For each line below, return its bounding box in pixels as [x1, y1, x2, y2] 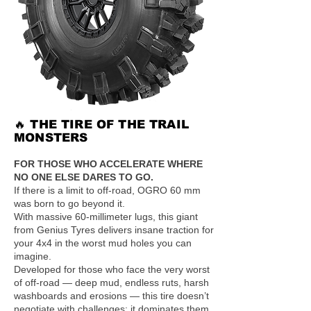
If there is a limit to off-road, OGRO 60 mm [14, 185, 201, 196]
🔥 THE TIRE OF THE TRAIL [14, 118, 189, 131]
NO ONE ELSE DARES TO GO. [14, 171, 153, 183]
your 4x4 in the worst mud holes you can [14, 237, 192, 249]
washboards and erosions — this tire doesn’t [14, 290, 209, 301]
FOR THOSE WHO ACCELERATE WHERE [14, 158, 203, 169]
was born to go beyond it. [14, 198, 125, 209]
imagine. [14, 251, 51, 262]
